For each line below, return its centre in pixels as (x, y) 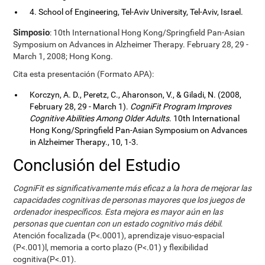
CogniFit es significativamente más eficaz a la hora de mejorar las (132, 188)
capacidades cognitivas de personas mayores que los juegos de (129, 200)
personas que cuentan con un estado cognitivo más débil (117, 224)
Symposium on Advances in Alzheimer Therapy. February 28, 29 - (131, 44)
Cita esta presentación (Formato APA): (84, 74)
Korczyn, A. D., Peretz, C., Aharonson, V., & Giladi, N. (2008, (136, 95)
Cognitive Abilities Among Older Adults (100, 118)
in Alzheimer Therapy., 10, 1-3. (84, 142)
